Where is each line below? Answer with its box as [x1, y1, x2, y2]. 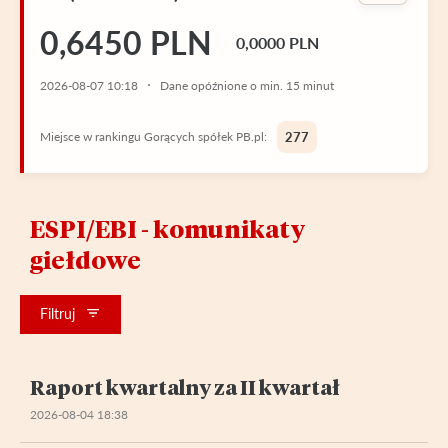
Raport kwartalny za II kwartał [30, 373, 340, 400]
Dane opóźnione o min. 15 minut [160, 77, 334, 93]
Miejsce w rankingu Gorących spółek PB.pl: [40, 128, 267, 144]
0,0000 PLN [236, 32, 319, 52]
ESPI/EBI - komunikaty [30, 212, 306, 244]
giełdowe [30, 243, 141, 275]
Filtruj [40, 304, 75, 322]
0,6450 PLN [40, 22, 212, 62]
